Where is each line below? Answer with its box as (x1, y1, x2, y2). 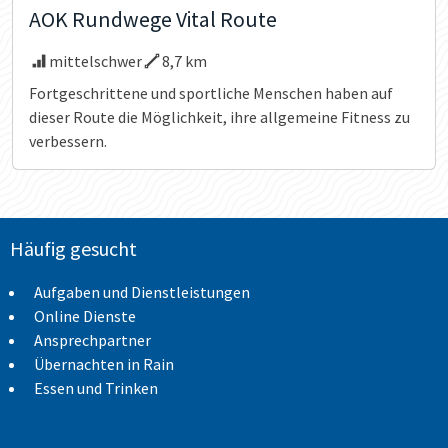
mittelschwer (49, 50, 142, 71)
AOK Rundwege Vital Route (29, 5, 277, 33)
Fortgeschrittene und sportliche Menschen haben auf (29, 82, 393, 103)
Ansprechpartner (34, 329, 151, 350)
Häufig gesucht (10, 235, 137, 261)
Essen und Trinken (34, 377, 158, 398)
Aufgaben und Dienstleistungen (34, 281, 250, 302)
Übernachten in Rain (34, 353, 174, 374)
